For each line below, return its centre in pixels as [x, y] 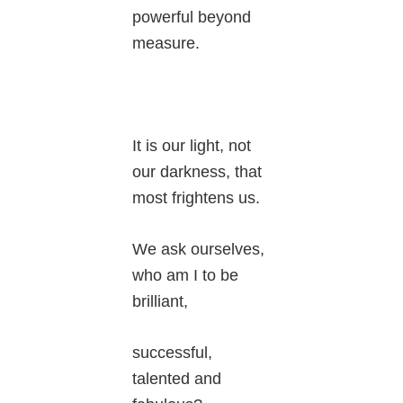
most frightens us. [197, 198]
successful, [173, 353]
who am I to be [186, 276]
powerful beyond [192, 18]
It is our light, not [192, 146]
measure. [166, 44]
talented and [177, 379]
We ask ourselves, [199, 250]
